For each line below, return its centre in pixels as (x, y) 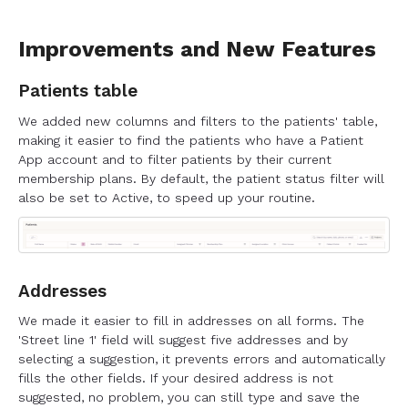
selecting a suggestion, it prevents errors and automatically (202, 358)
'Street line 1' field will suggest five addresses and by (183, 339)
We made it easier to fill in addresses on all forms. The (191, 320)
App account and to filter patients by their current (175, 159)
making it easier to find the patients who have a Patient (191, 140)
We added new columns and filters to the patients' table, (198, 121)
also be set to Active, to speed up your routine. (167, 197)
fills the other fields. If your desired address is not (176, 377)
